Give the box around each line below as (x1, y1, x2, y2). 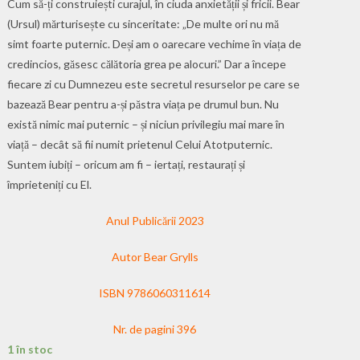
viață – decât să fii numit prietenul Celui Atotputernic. (7, 137, 273, 151)
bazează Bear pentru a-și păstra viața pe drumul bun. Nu (7, 96, 280, 111)
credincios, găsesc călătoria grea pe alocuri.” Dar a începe (7, 56, 287, 71)
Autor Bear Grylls (111, 249, 198, 264)
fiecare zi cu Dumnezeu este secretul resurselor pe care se (7, 76, 301, 91)
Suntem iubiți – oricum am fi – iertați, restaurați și (7, 157, 246, 171)
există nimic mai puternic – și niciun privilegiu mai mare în (7, 117, 285, 131)
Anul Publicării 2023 (105, 213, 204, 227)
